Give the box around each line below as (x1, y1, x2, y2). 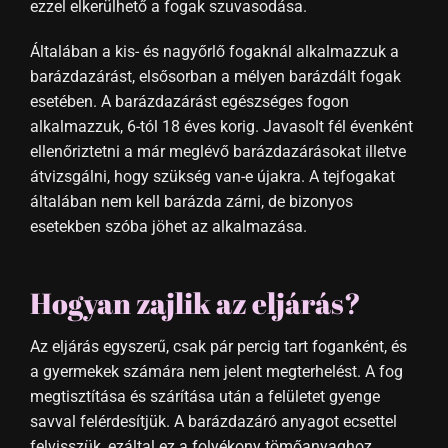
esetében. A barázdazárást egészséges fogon (29, 91, 349, 111)
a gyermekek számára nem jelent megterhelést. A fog (29, 361, 403, 381)
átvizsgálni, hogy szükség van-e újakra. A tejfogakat (29, 166, 395, 186)
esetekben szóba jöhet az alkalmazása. (29, 216, 307, 236)
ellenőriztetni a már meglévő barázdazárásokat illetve (29, 141, 406, 161)
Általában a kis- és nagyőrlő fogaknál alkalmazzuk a (29, 41, 399, 61)
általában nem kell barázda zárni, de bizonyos (29, 191, 353, 211)
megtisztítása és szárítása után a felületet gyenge (29, 386, 380, 406)
